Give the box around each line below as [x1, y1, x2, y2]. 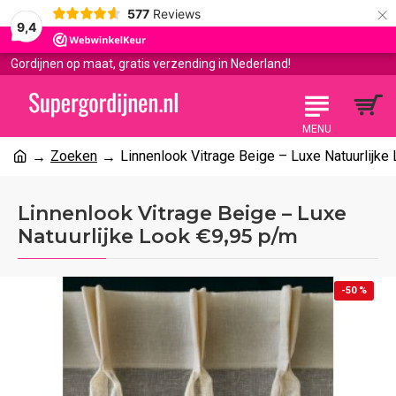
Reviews [152, 5, 201, 21]
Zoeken [50, 148, 97, 164]
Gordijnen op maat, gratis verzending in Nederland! [11, 57, 291, 71]
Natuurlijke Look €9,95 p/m [18, 225, 298, 248]
